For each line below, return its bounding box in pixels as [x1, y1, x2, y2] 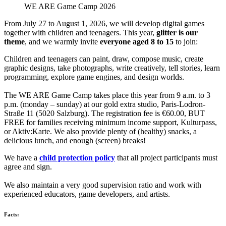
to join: [174, 37, 198, 46]
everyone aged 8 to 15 [100, 37, 174, 46]
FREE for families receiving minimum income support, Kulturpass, [4, 118, 217, 127]
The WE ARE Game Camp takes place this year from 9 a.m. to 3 [4, 90, 210, 99]
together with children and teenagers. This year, [4, 28, 156, 37]
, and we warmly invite [25, 37, 100, 46]
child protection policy [39, 153, 115, 162]
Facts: [4, 211, 19, 217]
